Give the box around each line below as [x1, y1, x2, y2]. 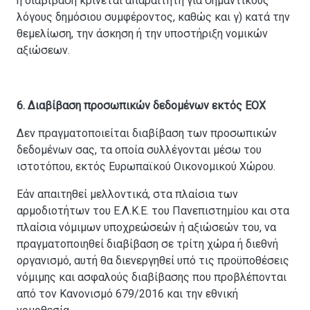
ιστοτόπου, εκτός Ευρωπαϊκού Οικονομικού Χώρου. [17, 160, 275, 174]
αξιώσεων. [17, 44, 70, 57]
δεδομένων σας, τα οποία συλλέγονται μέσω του [17, 143, 262, 157]
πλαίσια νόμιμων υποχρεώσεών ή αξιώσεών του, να [17, 221, 276, 235]
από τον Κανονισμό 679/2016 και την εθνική [17, 287, 238, 301]
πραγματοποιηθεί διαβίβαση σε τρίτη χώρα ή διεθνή [17, 237, 278, 251]
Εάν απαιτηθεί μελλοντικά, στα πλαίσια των [17, 188, 238, 201]
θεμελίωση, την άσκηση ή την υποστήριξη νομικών [17, 27, 268, 41]
